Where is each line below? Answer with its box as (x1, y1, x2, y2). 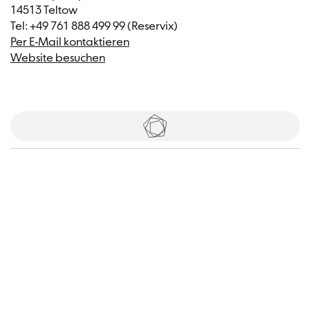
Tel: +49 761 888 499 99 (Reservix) (10, 19, 178, 33)
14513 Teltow (10, 3, 77, 17)
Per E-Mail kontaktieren (10, 35, 129, 49)
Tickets (133, 120, 165, 131)
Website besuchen (10, 51, 105, 65)
